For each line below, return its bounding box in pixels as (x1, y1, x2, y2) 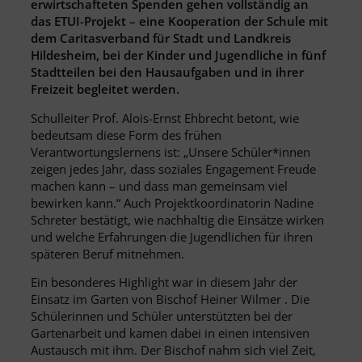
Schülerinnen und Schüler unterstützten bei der (31, 308, 293, 325)
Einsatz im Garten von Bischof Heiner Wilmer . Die (31, 291, 309, 308)
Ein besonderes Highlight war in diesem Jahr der (31, 274, 297, 291)
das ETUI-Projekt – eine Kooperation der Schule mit (31, 12, 328, 29)
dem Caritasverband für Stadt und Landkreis (31, 29, 291, 46)
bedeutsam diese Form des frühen (31, 126, 221, 143)
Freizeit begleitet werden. (31, 80, 179, 97)
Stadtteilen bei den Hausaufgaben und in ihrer (31, 63, 304, 80)
